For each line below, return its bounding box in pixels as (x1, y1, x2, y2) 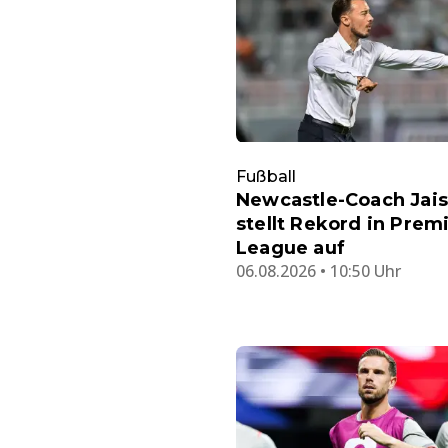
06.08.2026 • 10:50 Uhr (236, 259, 401, 282)
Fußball (236, 166, 297, 186)
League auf (236, 236, 345, 259)
